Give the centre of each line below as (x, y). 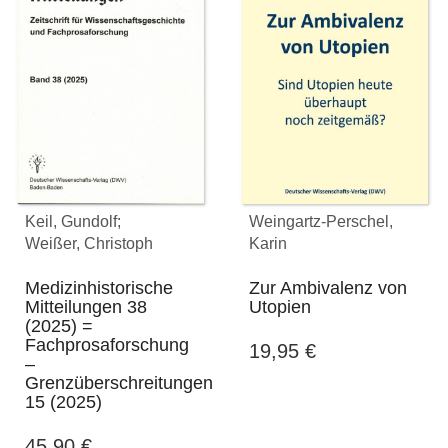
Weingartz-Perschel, (321, 222)
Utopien (280, 307)
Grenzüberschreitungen (119, 383)
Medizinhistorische (99, 288)
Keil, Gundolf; (73, 222)
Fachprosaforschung (107, 345)
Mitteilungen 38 (86, 307)
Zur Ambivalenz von (328, 288)
